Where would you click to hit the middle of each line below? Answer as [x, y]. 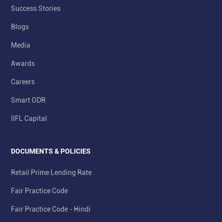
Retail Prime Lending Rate [51, 173]
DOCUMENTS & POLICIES [51, 151]
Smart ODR [28, 100]
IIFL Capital [29, 119]
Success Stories [36, 9]
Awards [23, 64]
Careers [23, 82]
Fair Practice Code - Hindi [51, 209]
